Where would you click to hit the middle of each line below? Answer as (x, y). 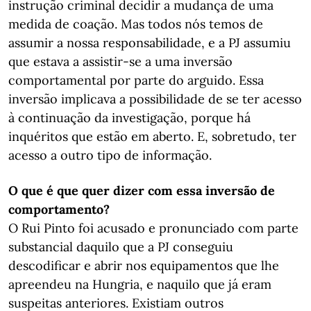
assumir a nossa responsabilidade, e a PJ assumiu (150, 43)
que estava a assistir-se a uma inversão (120, 61)
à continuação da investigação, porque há (129, 118)
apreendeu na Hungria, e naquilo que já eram (140, 284)
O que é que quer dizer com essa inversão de (142, 191)
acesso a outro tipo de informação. (110, 155)
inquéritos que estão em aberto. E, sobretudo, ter (152, 136)
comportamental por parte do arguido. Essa (136, 80)
